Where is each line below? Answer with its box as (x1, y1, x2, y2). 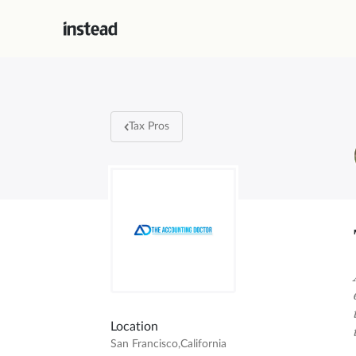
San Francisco (110, 339, 178, 350)
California (180, 339, 226, 350)
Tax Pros (129, 121, 170, 133)
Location (110, 320, 158, 334)
